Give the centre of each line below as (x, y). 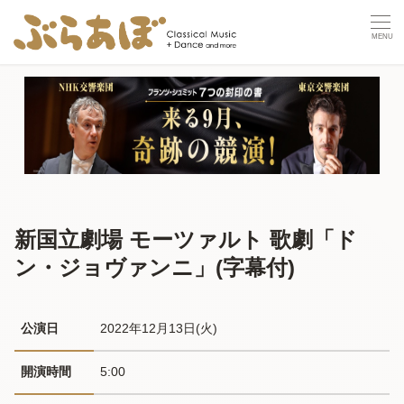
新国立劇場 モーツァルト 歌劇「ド (186, 239)
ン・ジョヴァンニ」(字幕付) (155, 267)
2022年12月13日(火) (161, 328)
